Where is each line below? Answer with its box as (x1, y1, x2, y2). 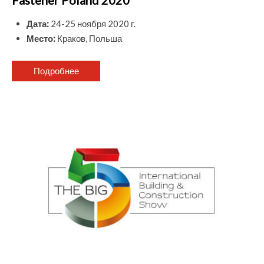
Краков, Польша (55, 32, 122, 44)
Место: (27, 32, 55, 44)
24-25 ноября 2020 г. (49, 18, 136, 29)
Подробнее (33, 65, 79, 76)
